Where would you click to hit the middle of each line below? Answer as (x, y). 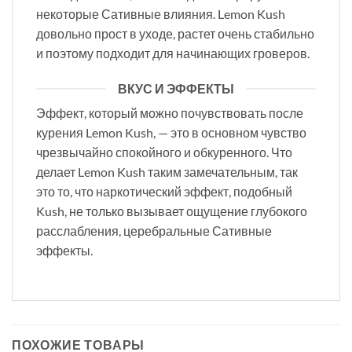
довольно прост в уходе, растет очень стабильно (175, 33)
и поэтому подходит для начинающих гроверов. (173, 53)
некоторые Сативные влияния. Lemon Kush (161, 13)
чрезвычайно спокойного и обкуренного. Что (164, 152)
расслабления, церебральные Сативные (154, 231)
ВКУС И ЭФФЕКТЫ (176, 89)
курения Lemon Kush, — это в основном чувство (171, 133)
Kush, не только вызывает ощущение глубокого (172, 211)
